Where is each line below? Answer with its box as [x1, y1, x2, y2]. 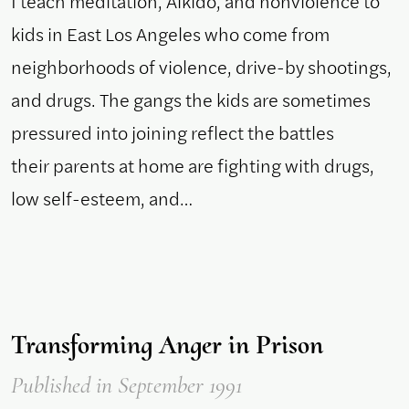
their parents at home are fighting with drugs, [11, 152, 374, 178]
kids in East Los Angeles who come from [11, 20, 330, 47]
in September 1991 [96, 371, 242, 400]
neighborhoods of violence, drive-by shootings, [11, 53, 392, 79]
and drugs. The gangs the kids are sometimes [11, 86, 371, 112]
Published [11, 371, 96, 400]
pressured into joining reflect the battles [11, 119, 334, 145]
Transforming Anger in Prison [11, 328, 323, 361]
